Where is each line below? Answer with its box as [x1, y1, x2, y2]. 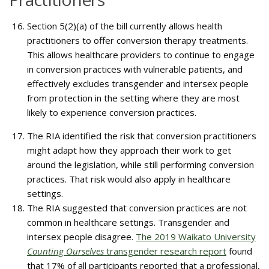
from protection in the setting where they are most [27, 92, 240, 104]
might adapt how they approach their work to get [27, 144, 231, 156]
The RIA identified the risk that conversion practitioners [27, 130, 256, 142]
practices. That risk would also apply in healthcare [27, 173, 231, 185]
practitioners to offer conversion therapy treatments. [27, 34, 248, 46]
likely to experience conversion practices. [27, 106, 196, 118]
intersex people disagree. [27, 231, 136, 243]
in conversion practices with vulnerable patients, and [27, 63, 243, 75]
